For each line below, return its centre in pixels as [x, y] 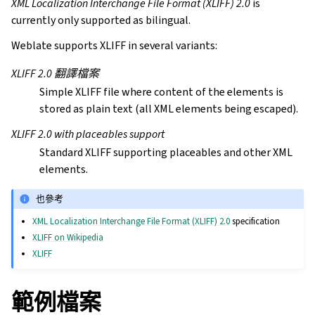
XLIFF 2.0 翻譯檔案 [55, 73]
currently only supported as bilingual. [101, 20]
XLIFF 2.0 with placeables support [88, 134]
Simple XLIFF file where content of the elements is [161, 91]
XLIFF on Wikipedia [68, 238]
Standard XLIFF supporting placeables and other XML [166, 152]
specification [255, 221]
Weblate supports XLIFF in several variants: [114, 45]
